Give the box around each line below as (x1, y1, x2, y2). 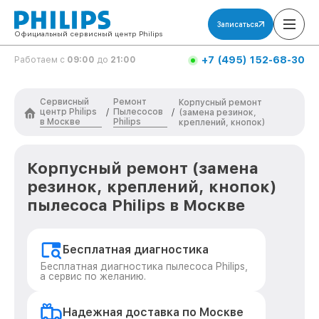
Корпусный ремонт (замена (27, 159, 258, 177)
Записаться (217, 20, 258, 28)
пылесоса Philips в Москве (27, 196, 245, 214)
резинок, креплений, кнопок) (27, 177, 277, 196)
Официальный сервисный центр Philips (14, 29, 162, 38)
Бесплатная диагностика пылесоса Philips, (40, 261, 248, 272)
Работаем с (14, 55, 67, 65)
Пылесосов (113, 107, 163, 117)
